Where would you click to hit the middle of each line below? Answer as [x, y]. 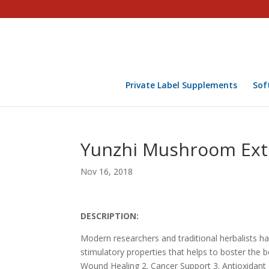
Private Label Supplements [181, 85]
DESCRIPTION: [110, 216]
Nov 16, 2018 [107, 171]
